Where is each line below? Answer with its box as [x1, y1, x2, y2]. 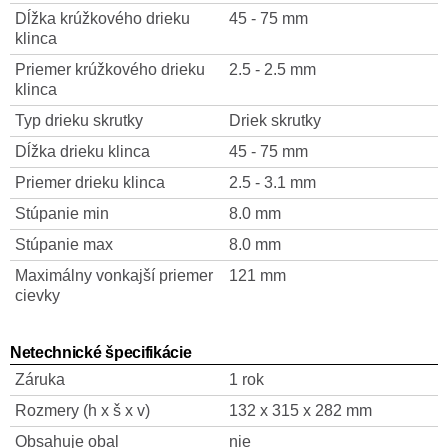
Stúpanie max [15, 236, 113, 253]
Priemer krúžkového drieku [15, 61, 205, 78]
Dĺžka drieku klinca [15, 143, 150, 160]
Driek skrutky [229, 112, 321, 129]
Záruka [15, 371, 65, 388]
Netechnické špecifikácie [10, 344, 192, 361]
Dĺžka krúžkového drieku [15, 10, 190, 27]
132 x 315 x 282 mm [229, 402, 372, 419]
